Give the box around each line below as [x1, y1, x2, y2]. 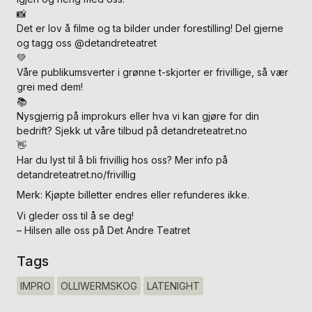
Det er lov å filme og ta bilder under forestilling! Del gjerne [17, 22, 283, 34]
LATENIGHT [147, 279, 200, 292]
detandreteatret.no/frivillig [17, 168, 136, 180]
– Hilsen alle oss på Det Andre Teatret [17, 224, 190, 236]
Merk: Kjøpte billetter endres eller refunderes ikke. [17, 189, 249, 201]
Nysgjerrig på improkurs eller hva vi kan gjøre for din [17, 109, 259, 122]
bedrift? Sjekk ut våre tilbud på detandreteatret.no [17, 124, 247, 136]
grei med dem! [17, 80, 83, 93]
